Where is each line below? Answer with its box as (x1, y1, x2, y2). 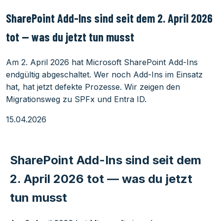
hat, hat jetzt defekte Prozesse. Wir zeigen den (6, 81, 180, 92)
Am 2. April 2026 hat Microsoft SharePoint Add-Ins (6, 57, 198, 67)
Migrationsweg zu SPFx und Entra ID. (6, 94, 147, 104)
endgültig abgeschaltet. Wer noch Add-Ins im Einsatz (6, 69, 203, 79)
